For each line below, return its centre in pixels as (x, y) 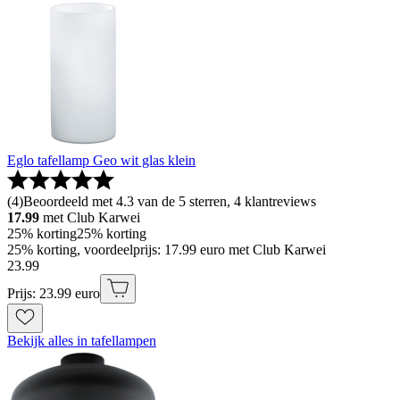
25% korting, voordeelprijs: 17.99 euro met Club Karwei (167, 250)
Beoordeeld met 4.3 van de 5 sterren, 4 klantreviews (170, 202)
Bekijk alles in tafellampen (82, 341)
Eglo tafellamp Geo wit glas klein (101, 161)
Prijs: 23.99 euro (54, 294)
